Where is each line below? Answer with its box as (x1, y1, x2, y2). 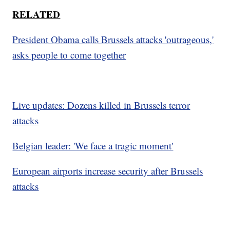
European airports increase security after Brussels (12, 164, 203, 178)
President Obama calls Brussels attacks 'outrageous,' (12, 33, 214, 46)
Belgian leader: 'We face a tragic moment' (12, 139, 174, 152)
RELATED (12, 7, 61, 22)
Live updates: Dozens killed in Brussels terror (12, 99, 190, 112)
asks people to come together (12, 48, 126, 62)
